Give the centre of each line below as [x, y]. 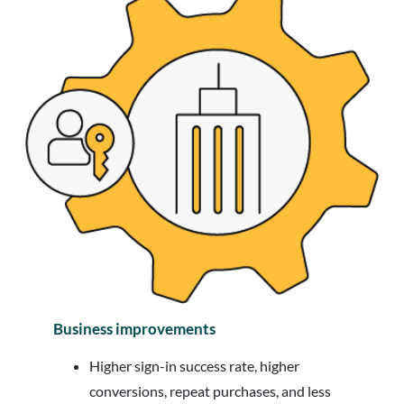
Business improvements [135, 328]
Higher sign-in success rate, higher [195, 365]
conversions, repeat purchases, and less [211, 390]
